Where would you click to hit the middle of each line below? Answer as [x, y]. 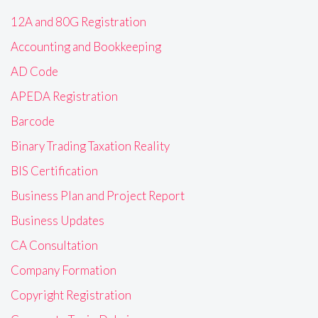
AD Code [34, 72]
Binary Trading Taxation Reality [90, 146]
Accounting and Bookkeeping [86, 47]
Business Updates [57, 221]
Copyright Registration [71, 295]
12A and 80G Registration [78, 22]
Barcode [33, 121]
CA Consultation [54, 246]
